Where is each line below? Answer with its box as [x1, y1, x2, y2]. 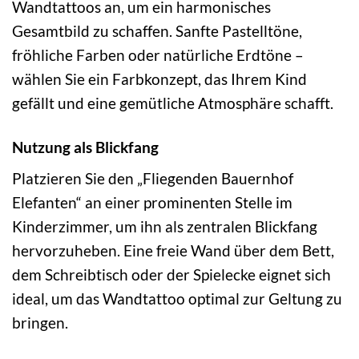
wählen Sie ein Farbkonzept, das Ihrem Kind [12, 69, 307, 88]
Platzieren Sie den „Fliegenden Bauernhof [12, 169, 293, 188]
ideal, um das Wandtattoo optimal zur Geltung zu [12, 289, 342, 309]
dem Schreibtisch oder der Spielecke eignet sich [12, 265, 331, 284]
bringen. [12, 313, 68, 333]
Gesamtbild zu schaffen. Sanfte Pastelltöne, [12, 21, 302, 40]
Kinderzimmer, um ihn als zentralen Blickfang [12, 217, 317, 236]
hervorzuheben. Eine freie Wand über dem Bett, [12, 241, 334, 260]
